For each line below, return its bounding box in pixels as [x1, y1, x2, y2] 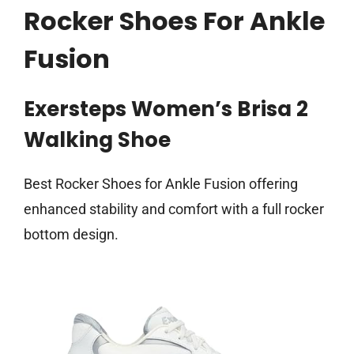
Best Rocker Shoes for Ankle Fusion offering [24, 175, 298, 193]
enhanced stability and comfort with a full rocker [24, 201, 324, 218]
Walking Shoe [24, 126, 171, 155]
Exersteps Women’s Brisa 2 [24, 95, 308, 124]
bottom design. [24, 226, 119, 243]
